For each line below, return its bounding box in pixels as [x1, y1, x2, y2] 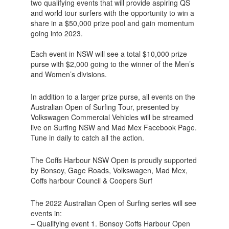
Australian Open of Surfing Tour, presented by [30, 102, 179, 112]
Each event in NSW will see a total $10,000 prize [30, 49, 187, 59]
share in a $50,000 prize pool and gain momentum [30, 18, 194, 28]
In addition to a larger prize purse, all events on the [30, 91, 195, 102]
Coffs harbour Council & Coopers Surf [30, 175, 152, 186]
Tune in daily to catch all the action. [30, 132, 146, 143]
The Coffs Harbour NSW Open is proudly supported [30, 155, 197, 165]
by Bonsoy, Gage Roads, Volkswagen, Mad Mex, [30, 165, 188, 175]
